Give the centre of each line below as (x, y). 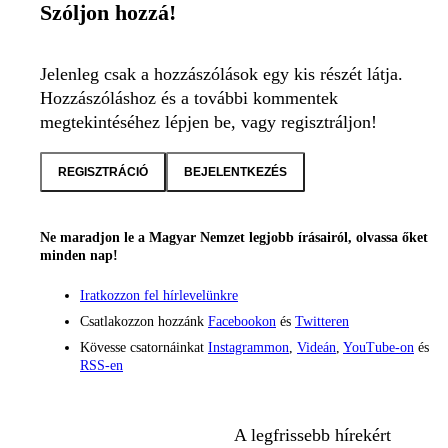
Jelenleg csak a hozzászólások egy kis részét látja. (221, 73)
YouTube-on (378, 348)
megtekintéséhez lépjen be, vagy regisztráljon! (208, 121)
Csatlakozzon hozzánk (144, 322)
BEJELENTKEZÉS (235, 171)
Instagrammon (248, 348)
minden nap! (79, 256)
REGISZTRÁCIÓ (103, 171)
